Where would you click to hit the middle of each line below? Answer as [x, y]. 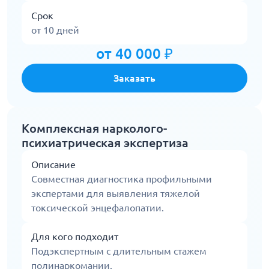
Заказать [134, 78]
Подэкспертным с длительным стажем [119, 251]
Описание [53, 165]
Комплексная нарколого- [94, 128]
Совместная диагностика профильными [122, 179]
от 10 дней [55, 30]
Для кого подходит [75, 237]
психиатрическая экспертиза [105, 143]
